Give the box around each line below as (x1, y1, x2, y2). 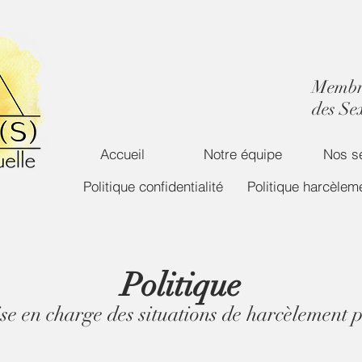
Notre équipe (203, 145, 282, 162)
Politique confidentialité (83, 177, 223, 195)
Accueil (99, 145, 145, 162)
